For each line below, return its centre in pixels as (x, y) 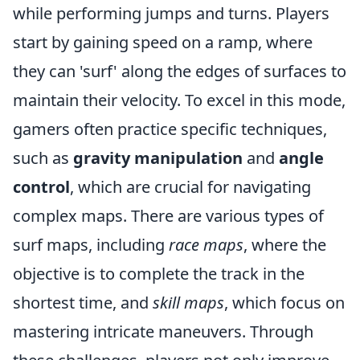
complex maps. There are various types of (168, 215)
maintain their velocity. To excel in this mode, (179, 100)
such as (43, 157)
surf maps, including (91, 244)
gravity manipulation (158, 157)
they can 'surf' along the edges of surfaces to (180, 71)
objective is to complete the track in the (159, 273)
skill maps (188, 302)
